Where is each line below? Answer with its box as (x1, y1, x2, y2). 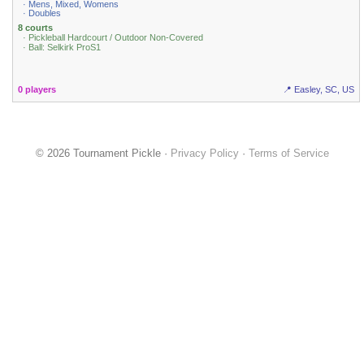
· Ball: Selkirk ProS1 (23, 41, 102, 52)
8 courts (18, 22, 54, 32)
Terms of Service (248, 147, 329, 160)
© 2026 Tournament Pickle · (35, 147, 171, 160)
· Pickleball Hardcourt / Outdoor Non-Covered (23, 32, 204, 42)
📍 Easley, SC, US (282, 84, 354, 95)
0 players (18, 84, 57, 95)
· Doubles (23, 8, 62, 19)
